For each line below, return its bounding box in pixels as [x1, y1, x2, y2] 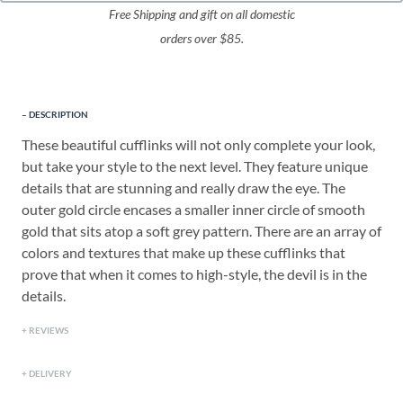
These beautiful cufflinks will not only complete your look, [22, 136, 375, 154]
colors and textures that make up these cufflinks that [22, 244, 345, 262]
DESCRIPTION [29, 109, 88, 121]
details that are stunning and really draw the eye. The [22, 179, 345, 197]
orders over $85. [159, 31, 244, 47]
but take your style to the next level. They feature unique [22, 157, 368, 175]
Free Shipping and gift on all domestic [108, 7, 295, 22]
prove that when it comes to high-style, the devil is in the [22, 265, 367, 283]
